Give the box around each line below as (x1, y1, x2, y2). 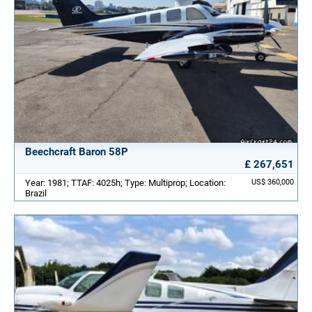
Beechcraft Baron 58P (25, 145, 128, 158)
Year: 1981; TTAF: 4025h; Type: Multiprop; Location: (25, 177, 226, 188)
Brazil (25, 187, 47, 198)
